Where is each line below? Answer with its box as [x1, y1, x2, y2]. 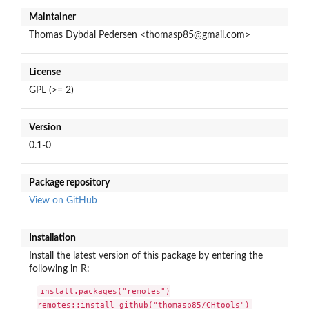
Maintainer [28, 12, 76, 22]
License [28, 67, 61, 77]
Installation [28, 232, 76, 243]
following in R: [28, 263, 90, 274]
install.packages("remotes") [40, 286, 171, 297]
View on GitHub [28, 195, 97, 206]
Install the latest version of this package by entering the [28, 250, 263, 261]
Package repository [28, 177, 110, 188]
